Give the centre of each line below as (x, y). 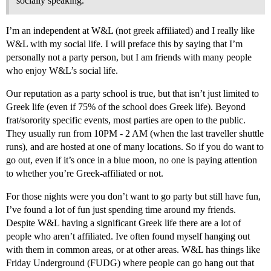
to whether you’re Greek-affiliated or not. (85, 173)
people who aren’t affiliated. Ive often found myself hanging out (128, 236)
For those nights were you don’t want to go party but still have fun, (133, 196)
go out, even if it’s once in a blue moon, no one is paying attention (132, 160)
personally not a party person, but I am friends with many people (129, 57)
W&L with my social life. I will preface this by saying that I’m (124, 44)
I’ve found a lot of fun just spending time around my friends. (121, 209)
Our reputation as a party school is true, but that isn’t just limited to (132, 93)
